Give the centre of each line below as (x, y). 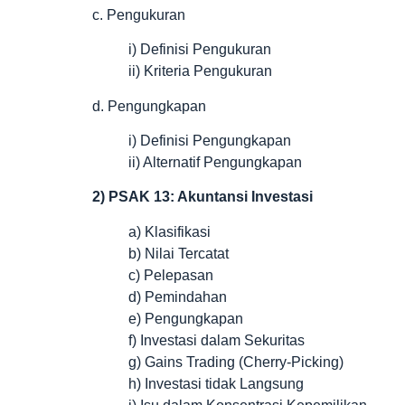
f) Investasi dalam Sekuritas (217, 340)
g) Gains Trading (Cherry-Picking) (236, 362)
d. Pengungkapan (149, 106)
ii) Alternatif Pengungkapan (215, 163)
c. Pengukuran (139, 14)
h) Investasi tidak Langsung (216, 383)
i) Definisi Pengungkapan (210, 141)
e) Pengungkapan (186, 318)
